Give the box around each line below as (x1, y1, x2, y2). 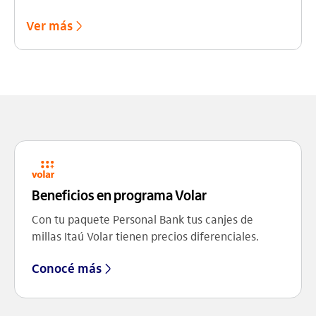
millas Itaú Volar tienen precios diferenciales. (32, 229, 259, 243)
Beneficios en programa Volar (32, 187, 207, 204)
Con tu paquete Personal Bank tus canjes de (32, 212, 253, 226)
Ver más (26, 18, 73, 34)
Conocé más (32, 260, 102, 276)
